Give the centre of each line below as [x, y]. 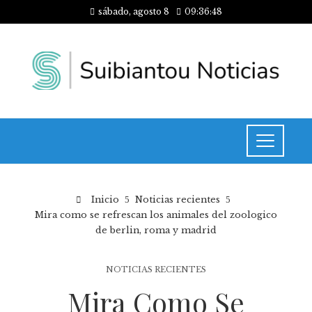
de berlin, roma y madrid [156, 230]
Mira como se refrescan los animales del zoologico [156, 214]
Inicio [104, 199]
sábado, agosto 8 [134, 11]
